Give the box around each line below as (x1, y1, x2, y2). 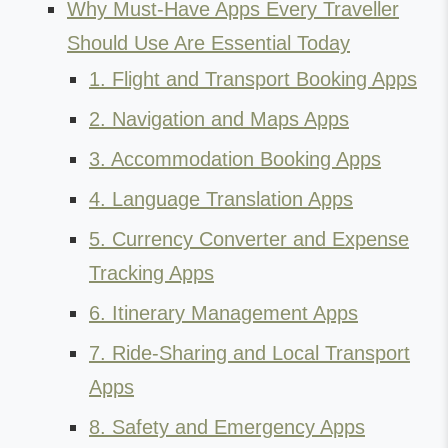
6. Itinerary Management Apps (89, 302, 358, 324)
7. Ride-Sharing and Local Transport (89, 342, 410, 364)
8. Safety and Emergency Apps (89, 416, 365, 438)
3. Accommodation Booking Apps (89, 148, 381, 170)
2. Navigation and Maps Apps (89, 108, 349, 130)
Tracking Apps (89, 262, 214, 284)
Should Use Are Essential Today (67, 32, 350, 54)
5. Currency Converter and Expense (89, 228, 409, 250)
